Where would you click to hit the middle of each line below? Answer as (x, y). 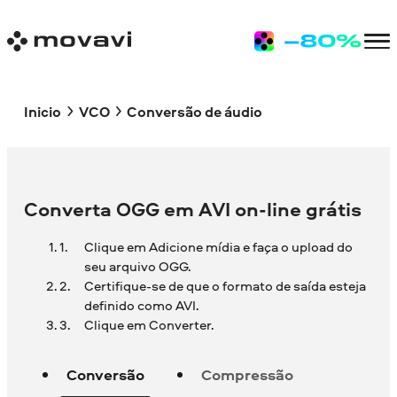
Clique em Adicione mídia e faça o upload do (218, 247)
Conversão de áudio (194, 111)
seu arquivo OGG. (137, 267)
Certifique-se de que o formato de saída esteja (225, 286)
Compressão (248, 375)
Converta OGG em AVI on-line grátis (193, 210)
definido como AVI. (141, 306)
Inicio (43, 111)
